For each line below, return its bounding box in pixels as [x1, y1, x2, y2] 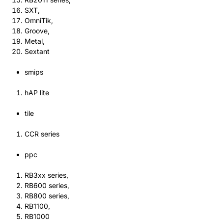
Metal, [25, 37, 47, 45]
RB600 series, [25, 181, 71, 190]
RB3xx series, [25, 171, 70, 179]
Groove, [25, 27, 52, 35]
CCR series [25, 130, 59, 138]
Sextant [25, 47, 50, 55]
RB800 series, [25, 192, 71, 200]
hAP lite [25, 88, 49, 97]
